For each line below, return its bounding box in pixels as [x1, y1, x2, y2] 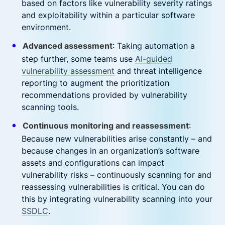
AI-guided [135, 54, 173, 64]
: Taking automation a [112, 41, 195, 51]
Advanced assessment [22, 41, 113, 51]
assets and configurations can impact [22, 158, 165, 168]
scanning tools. [22, 102, 79, 112]
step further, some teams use [22, 54, 136, 64]
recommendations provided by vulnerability [22, 90, 188, 100]
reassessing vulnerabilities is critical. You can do [22, 182, 205, 192]
